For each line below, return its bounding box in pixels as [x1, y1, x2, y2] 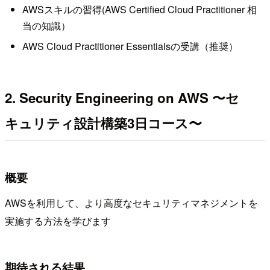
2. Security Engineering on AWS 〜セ [5, 88, 239, 108]
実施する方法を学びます [5, 213, 111, 228]
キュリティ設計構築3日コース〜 [5, 113, 202, 133]
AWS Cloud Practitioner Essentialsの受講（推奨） [22, 39, 238, 53]
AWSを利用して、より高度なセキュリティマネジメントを [5, 195, 258, 210]
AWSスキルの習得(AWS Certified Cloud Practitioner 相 [22, 2, 257, 17]
